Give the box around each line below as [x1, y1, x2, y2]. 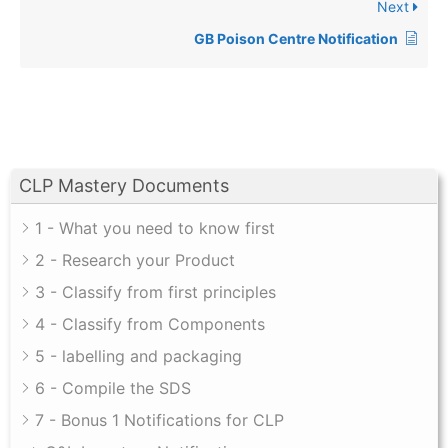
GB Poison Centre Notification [194, 30, 398, 48]
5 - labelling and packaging [35, 346, 242, 367]
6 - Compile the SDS [35, 378, 191, 399]
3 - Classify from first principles [35, 282, 276, 303]
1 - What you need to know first [35, 218, 275, 239]
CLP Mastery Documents [19, 175, 229, 197]
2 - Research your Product [35, 250, 235, 271]
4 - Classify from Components [35, 314, 265, 335]
